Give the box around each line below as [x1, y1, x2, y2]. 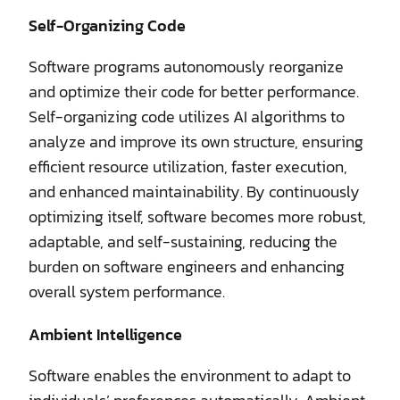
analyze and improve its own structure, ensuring [29, 129, 363, 154]
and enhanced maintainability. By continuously [29, 179, 360, 204]
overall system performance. [29, 279, 225, 304]
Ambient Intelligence [29, 321, 182, 346]
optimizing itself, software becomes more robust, [29, 204, 366, 229]
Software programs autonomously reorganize [29, 54, 344, 79]
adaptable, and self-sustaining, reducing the [29, 229, 337, 254]
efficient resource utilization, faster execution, [29, 154, 347, 179]
